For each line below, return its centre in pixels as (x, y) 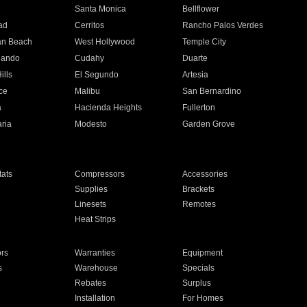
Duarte (195, 58)
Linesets (90, 204)
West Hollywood (105, 42)
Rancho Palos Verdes (223, 25)
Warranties (95, 253)
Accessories (205, 174)
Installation (95, 298)
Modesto (90, 124)
